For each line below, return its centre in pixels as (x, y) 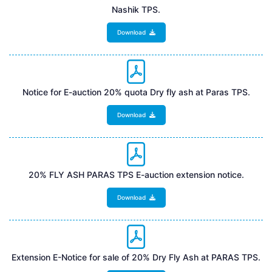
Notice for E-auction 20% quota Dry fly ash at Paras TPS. (136, 92)
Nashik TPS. (136, 9)
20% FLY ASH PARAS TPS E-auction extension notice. (136, 174)
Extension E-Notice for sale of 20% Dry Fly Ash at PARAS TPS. (136, 257)
